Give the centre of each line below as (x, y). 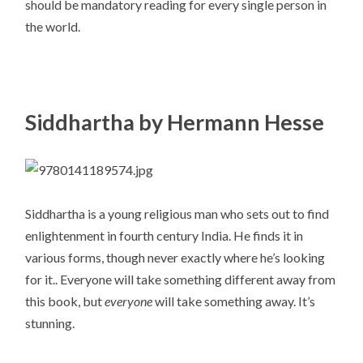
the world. (53, 27)
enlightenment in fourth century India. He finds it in (164, 235)
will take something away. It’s (234, 301)
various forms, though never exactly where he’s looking (175, 257)
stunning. (50, 322)
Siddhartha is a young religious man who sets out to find (177, 213)
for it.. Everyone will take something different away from (181, 279)
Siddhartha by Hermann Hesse (175, 122)
